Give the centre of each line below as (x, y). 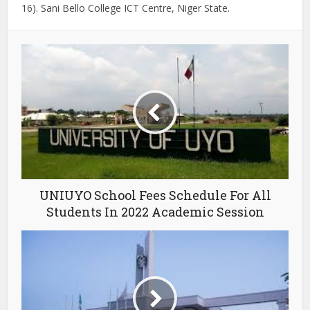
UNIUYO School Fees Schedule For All (155, 195)
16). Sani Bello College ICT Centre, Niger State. (126, 8)
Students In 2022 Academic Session (155, 212)
